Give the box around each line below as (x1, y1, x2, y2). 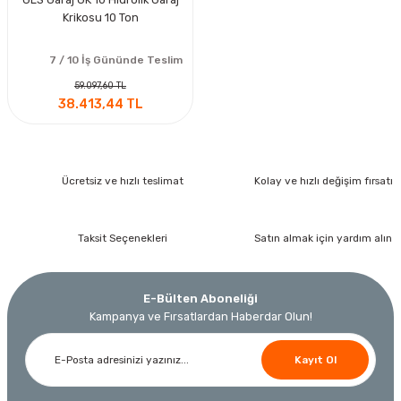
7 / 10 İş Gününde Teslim (48, 53, 183, 66)
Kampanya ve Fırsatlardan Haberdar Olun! (89, 310, 312, 324)
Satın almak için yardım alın (254, 231, 392, 244)
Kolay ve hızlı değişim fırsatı (253, 174, 393, 187)
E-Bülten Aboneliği (143, 292, 258, 306)
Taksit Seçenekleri (78, 231, 167, 244)
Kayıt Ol (294, 353, 337, 366)
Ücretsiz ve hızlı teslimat (62, 174, 183, 187)
